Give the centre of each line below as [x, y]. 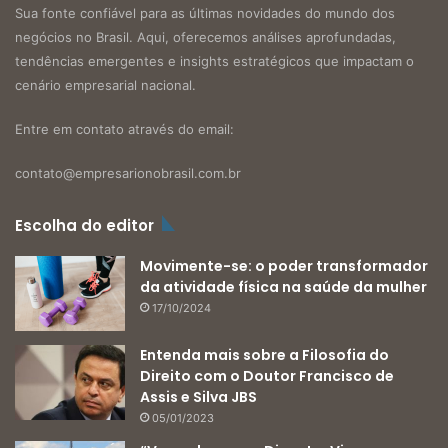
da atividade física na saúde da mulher [283, 286]
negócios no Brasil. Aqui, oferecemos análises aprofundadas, [205, 36]
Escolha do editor [84, 225]
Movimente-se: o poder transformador [284, 265]
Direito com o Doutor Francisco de [267, 375]
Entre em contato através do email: [124, 128]
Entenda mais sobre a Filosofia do [264, 354]
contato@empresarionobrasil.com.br [128, 172]
